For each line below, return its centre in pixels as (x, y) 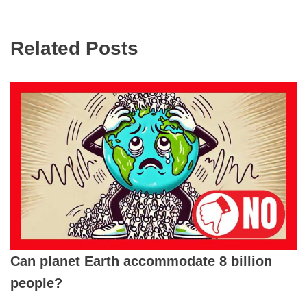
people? (36, 283)
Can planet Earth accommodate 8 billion (141, 261)
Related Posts (74, 48)
